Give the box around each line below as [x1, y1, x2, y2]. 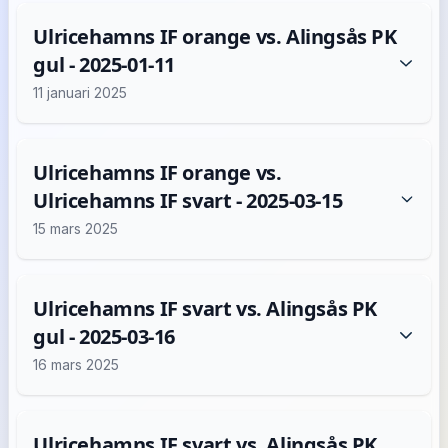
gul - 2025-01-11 [33, 51, 176, 78]
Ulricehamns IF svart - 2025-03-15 [33, 187, 343, 214]
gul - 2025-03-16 [33, 323, 176, 350]
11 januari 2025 [33, 84, 128, 101]
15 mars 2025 [33, 220, 119, 237]
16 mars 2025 [33, 356, 120, 373]
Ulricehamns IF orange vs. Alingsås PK [33, 23, 397, 50]
